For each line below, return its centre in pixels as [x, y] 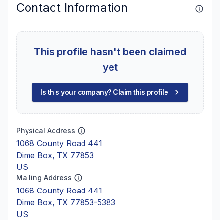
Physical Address [46, 130]
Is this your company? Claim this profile [104, 92]
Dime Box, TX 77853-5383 [66, 202]
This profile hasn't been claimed [110, 52]
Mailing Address [44, 178]
